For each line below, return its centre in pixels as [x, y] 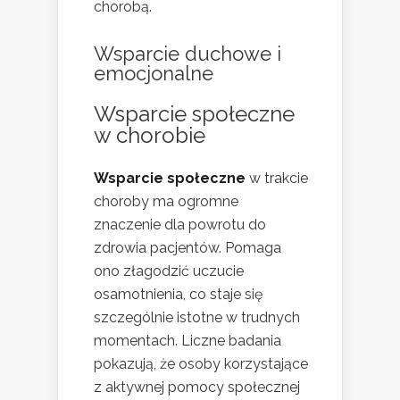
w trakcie [277, 178]
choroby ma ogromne [166, 201]
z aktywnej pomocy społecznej [197, 387]
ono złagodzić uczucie [169, 271]
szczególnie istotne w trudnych [197, 317]
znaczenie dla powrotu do [180, 224]
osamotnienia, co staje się [178, 294]
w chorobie [150, 135]
